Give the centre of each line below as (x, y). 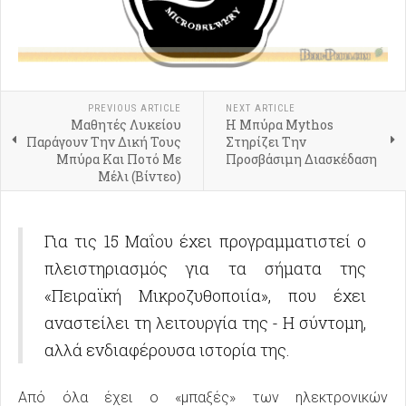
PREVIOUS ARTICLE (134, 109)
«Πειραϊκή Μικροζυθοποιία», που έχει (205, 296)
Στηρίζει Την (266, 142)
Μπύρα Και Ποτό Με (118, 159)
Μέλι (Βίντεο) (139, 177)
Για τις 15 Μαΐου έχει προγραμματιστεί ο (205, 242)
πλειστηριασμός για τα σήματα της (205, 269)
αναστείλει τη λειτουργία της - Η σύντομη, (205, 323)
